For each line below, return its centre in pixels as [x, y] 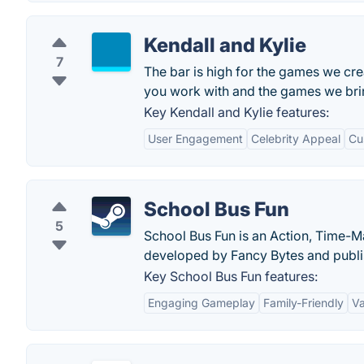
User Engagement [195, 139]
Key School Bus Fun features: [231, 276]
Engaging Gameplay [201, 303]
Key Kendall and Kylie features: [236, 112]
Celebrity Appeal [296, 139]
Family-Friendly [303, 303]
